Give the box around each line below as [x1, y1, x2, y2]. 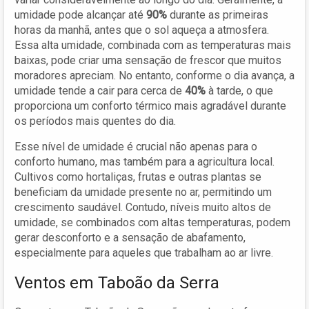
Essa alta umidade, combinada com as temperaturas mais [14, 38, 291, 52]
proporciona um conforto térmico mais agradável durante [14, 99, 286, 112]
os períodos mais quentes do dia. [14, 114, 176, 128]
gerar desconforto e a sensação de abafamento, [14, 230, 246, 244]
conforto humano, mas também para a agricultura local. [14, 154, 275, 168]
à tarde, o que [206, 83, 273, 97]
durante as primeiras [167, 8, 268, 21]
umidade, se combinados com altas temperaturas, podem [14, 215, 290, 229]
